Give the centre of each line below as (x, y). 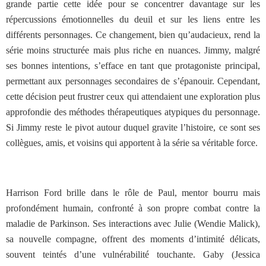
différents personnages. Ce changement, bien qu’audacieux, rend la (133, 35)
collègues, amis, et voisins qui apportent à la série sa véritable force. (132, 143)
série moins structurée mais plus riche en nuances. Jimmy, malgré (133, 50)
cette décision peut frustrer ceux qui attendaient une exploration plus (133, 96)
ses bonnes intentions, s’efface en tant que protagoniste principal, (133, 66)
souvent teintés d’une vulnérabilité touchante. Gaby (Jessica (133, 254)
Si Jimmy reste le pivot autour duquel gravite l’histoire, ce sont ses (133, 127)
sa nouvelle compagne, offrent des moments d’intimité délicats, (133, 239)
